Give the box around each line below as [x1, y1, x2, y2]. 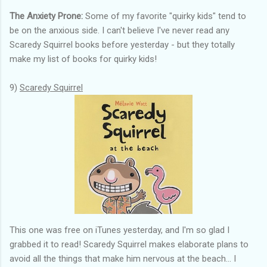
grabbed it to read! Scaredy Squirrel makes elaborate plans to [10, 238, 249, 250]
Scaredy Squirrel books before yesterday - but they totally [10, 39, 235, 50]
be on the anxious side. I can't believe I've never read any [10, 24, 229, 36]
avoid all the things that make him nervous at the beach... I [10, 253, 236, 264]
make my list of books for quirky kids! [10, 53, 159, 64]
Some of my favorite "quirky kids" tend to [83, 10, 246, 21]
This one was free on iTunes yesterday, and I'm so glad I [10, 224, 229, 235]
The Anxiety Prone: [10, 10, 83, 21]
